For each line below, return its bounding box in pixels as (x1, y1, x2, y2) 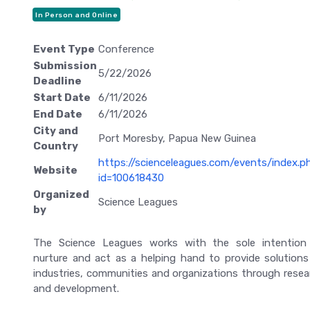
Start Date (33, 91, 91, 104)
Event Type (33, 42, 95, 55)
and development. (33, 282, 119, 295)
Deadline (33, 74, 82, 87)
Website (33, 163, 77, 176)
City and (33, 124, 78, 137)
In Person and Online (35, 10, 118, 19)
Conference (98, 42, 154, 55)
